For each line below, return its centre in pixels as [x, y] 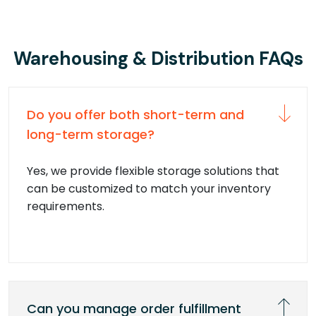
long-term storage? [91, 134]
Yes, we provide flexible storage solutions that [153, 171]
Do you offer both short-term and [135, 114]
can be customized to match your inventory [149, 188]
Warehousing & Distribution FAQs [158, 58]
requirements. [66, 206]
